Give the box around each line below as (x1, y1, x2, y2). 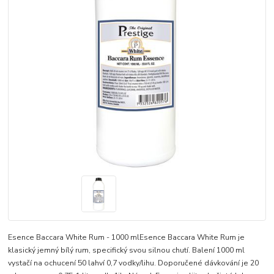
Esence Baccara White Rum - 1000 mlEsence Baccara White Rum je (8, 232, 245, 243)
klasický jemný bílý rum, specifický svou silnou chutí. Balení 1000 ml (8, 245, 245, 256)
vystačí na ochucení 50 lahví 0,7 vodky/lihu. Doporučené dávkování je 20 (8, 258, 259, 268)
